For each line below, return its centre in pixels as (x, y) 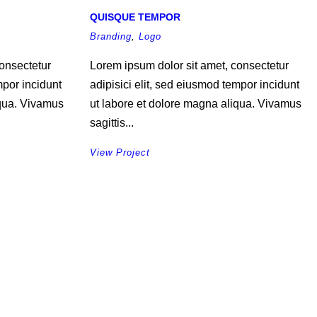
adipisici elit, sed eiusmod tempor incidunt (195, 85)
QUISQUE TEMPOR (135, 17)
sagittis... (112, 123)
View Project (120, 152)
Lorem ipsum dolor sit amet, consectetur (189, 65)
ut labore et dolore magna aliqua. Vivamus (196, 104)
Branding (111, 36)
